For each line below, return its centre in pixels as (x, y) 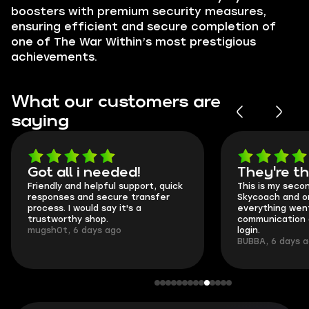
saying (40, 121)
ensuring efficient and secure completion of (143, 27)
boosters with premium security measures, (139, 11)
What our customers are (116, 102)
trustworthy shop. (68, 219)
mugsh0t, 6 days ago (74, 230)
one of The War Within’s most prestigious (133, 42)
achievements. (54, 57)
